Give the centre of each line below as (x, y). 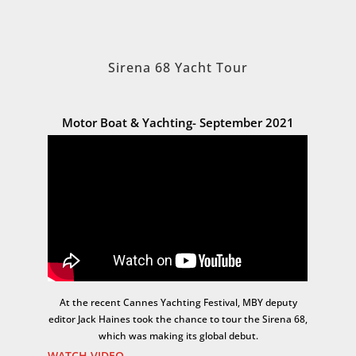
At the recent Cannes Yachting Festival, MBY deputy (178, 303)
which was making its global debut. (178, 336)
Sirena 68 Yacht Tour (178, 68)
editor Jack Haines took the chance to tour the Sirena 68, (178, 319)
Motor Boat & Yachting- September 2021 (178, 123)
